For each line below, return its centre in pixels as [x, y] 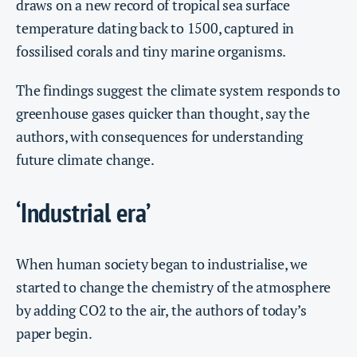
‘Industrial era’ [83, 212]
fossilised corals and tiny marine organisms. [151, 51]
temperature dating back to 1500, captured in [155, 28]
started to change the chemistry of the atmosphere [174, 287]
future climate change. [85, 160]
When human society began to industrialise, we [162, 264]
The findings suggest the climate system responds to [178, 90]
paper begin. [54, 333]
